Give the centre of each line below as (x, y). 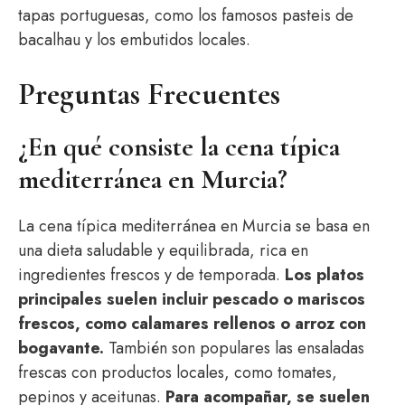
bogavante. (61, 348)
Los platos (325, 275)
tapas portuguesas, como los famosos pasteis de (186, 15)
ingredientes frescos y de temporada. (151, 275)
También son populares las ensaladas (234, 348)
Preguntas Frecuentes (149, 94)
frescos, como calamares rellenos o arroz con (192, 324)
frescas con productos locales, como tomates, (178, 372)
